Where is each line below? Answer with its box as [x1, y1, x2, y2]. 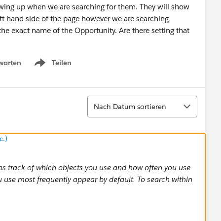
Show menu [32, 63, 72, 73]
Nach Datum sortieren [94, 102, 166, 111]
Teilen [52, 58, 72, 67]
